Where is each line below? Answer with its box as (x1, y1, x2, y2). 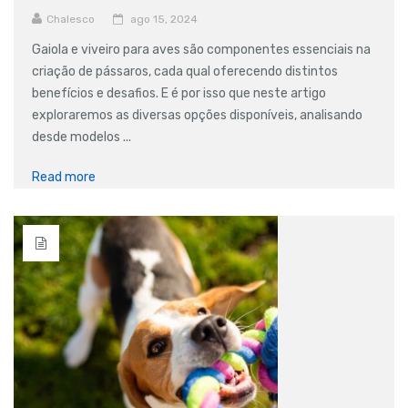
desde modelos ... (32, 128, 131, 145)
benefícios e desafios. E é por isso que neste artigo (32, 85, 326, 101)
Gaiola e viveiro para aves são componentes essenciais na (32, 41, 371, 57)
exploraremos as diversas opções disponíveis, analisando (32, 107, 362, 123)
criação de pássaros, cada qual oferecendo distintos (32, 63, 338, 79)
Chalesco (46, 12, 95, 25)
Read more (32, 168, 96, 185)
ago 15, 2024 (130, 12, 198, 25)
